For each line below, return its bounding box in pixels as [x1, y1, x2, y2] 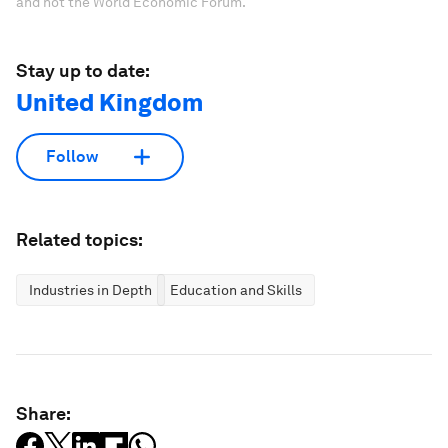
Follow [46, 147, 98, 167]
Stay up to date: [16, 59, 150, 81]
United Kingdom [16, 87, 203, 117]
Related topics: [16, 228, 143, 250]
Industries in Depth [29, 281, 152, 298]
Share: [16, 402, 71, 424]
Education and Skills [170, 281, 302, 298]
